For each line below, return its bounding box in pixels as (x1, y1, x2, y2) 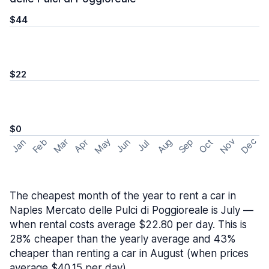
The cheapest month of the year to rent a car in (10, 190, 236, 202)
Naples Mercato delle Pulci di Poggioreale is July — (10, 204, 253, 216)
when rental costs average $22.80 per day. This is (10, 219, 247, 231)
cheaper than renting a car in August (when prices (10, 247, 249, 259)
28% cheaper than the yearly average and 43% (10, 233, 236, 245)
